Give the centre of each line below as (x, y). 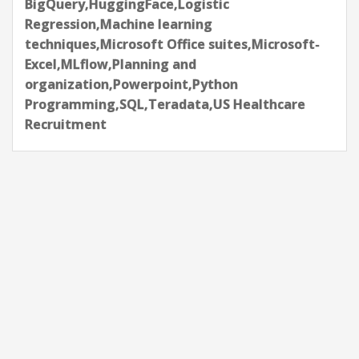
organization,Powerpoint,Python (131, 84)
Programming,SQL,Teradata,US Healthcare (165, 104)
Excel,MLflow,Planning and (111, 64)
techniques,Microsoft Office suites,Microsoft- (172, 44)
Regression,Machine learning (119, 24)
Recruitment (66, 124)
